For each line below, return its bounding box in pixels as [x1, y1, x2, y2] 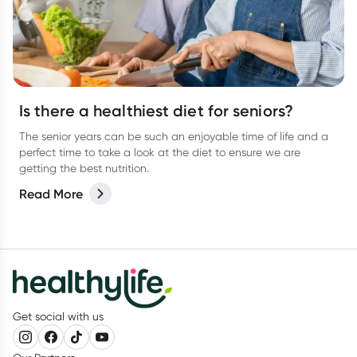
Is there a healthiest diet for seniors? [19, 101, 293, 120]
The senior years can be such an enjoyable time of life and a [19, 130, 328, 143]
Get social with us [13, 310, 104, 323]
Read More [19, 186, 83, 202]
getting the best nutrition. [19, 162, 149, 175]
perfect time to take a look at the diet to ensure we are [19, 146, 300, 159]
